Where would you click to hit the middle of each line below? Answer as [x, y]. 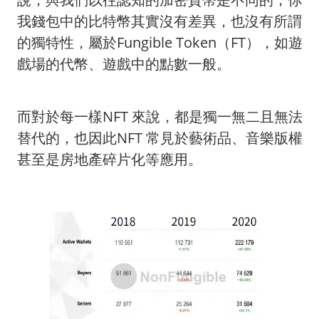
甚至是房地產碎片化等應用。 [110, 159]
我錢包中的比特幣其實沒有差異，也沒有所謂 [159, 21]
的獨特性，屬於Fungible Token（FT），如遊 [160, 42]
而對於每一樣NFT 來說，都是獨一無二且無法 [160, 116]
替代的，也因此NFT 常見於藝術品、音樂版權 [160, 137]
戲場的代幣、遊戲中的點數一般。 [124, 63]
